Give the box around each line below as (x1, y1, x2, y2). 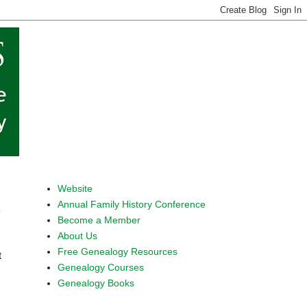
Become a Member (57, 214, 140, 225)
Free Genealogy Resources (57, 245, 177, 257)
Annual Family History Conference (57, 198, 206, 210)
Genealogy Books (57, 277, 134, 288)
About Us (57, 230, 97, 241)
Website (57, 182, 93, 194)
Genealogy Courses (57, 261, 144, 273)
